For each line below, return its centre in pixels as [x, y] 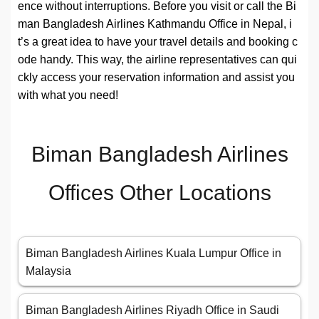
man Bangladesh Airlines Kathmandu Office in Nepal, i [155, 24]
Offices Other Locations [159, 193]
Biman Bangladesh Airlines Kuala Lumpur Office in [153, 253]
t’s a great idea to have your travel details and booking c [158, 42]
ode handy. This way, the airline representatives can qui [157, 60]
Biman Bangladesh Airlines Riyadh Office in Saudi [152, 310]
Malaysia [48, 271]
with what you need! [68, 95]
